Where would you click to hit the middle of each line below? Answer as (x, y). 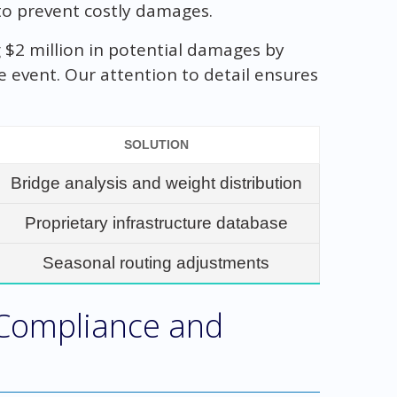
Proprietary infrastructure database (156, 222)
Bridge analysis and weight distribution (156, 183)
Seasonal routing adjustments (156, 262)
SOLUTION (156, 144)
